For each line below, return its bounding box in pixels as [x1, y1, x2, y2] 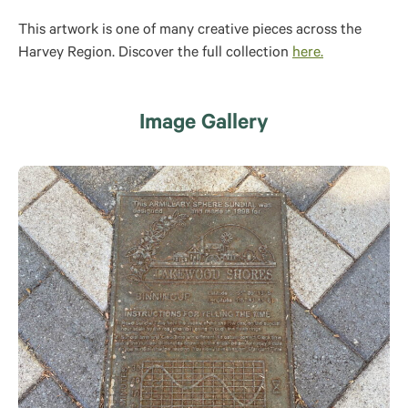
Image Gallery [139, 113, 269, 137]
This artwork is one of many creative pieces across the [18, 23, 362, 39]
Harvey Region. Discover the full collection [18, 46, 292, 62]
